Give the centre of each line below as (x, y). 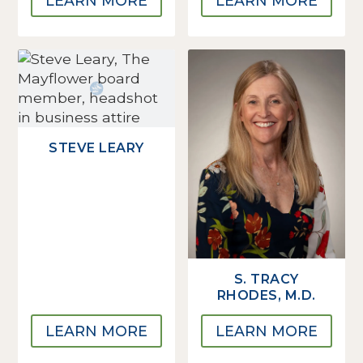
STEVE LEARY (96, 148)
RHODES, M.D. (266, 296)
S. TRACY (266, 280)
